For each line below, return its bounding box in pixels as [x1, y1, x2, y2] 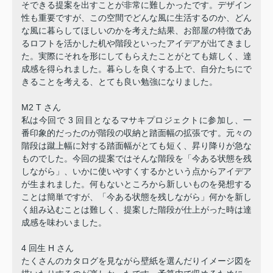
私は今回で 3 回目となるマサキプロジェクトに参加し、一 [21, 115, 252, 125]
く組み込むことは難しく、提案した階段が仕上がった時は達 [21, 204, 252, 214]
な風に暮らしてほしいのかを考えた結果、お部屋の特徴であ [21, 25, 252, 35]
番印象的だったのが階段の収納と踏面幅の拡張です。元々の [21, 127, 252, 138]
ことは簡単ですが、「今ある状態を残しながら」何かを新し [21, 191, 252, 202]
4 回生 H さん [21, 243, 74, 253]
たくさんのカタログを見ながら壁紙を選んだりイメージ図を [21, 255, 252, 266]
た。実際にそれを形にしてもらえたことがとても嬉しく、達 [21, 51, 252, 61]
